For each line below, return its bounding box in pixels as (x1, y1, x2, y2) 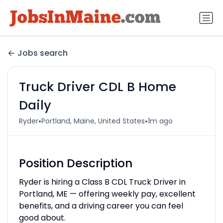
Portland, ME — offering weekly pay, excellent (18, 188, 196, 200)
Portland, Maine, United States (41, 116, 145, 126)
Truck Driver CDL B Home (18, 78, 176, 96)
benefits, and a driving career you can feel (18, 200, 183, 212)
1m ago (147, 116, 173, 126)
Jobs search (17, 47, 68, 59)
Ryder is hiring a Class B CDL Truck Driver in (18, 176, 186, 188)
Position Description (18, 155, 132, 171)
